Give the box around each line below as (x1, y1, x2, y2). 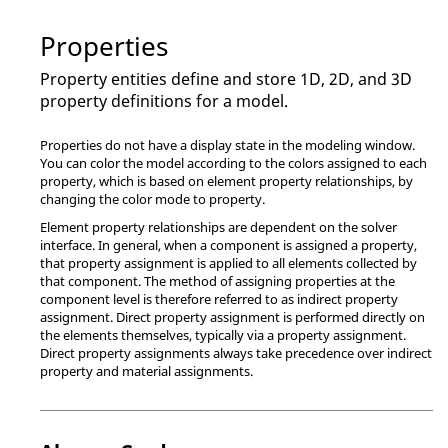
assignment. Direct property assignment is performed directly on (40, 307, 425, 326)
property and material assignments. (40, 361, 253, 380)
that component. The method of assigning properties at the (40, 271, 395, 290)
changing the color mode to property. (40, 189, 265, 208)
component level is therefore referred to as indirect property (40, 289, 398, 308)
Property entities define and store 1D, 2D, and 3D (40, 67, 412, 90)
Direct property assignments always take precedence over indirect (40, 343, 432, 362)
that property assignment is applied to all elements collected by (40, 253, 417, 272)
